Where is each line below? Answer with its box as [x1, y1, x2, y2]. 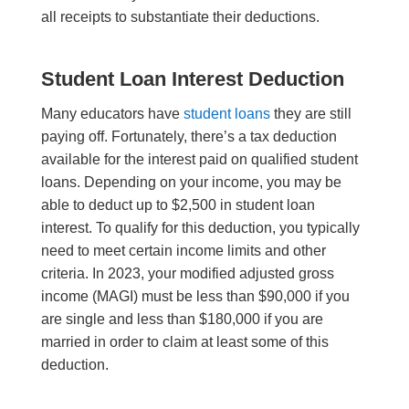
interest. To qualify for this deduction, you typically [40, 220, 360, 236]
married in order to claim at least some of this [40, 334, 329, 351]
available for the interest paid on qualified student [40, 152, 358, 168]
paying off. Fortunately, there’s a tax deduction [40, 129, 337, 145]
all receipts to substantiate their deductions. [40, 9, 323, 26]
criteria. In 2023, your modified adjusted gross [40, 266, 334, 282]
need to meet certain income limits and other [40, 243, 326, 259]
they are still [269, 106, 351, 122]
